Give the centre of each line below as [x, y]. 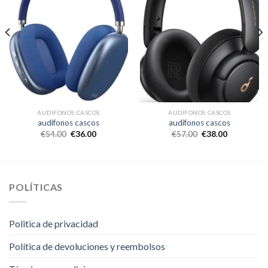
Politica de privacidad [54, 223]
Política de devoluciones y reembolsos [87, 246]
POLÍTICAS [36, 187]
